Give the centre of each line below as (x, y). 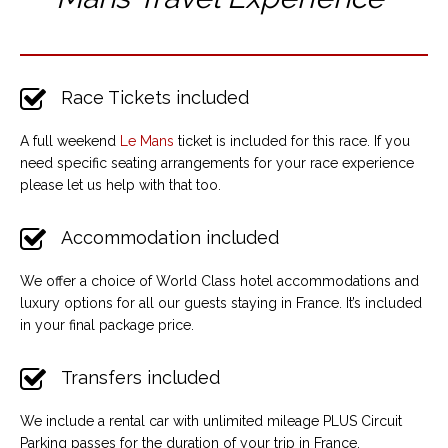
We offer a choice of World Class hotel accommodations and (219, 281)
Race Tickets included (155, 98)
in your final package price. (107, 325)
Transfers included (140, 378)
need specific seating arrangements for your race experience (217, 163)
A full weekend (70, 141)
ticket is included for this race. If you (292, 141)
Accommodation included (170, 238)
